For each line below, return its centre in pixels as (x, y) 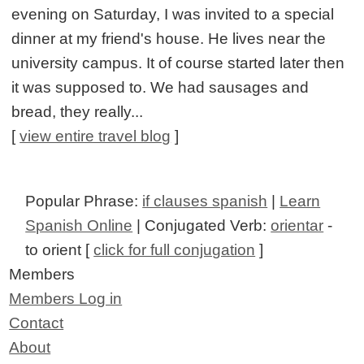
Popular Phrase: (84, 201)
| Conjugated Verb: (202, 226)
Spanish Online (79, 226)
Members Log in (66, 299)
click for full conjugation (175, 250)
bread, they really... (78, 112)
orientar (297, 226)
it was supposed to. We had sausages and (160, 88)
